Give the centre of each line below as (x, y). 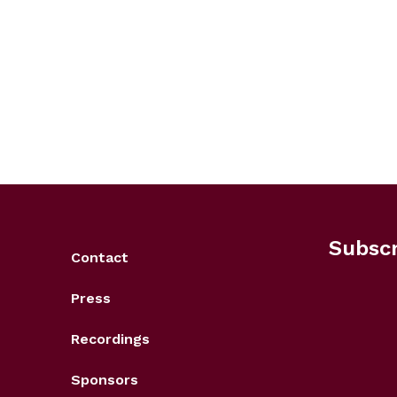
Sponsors (105, 380)
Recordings (110, 339)
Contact (100, 258)
